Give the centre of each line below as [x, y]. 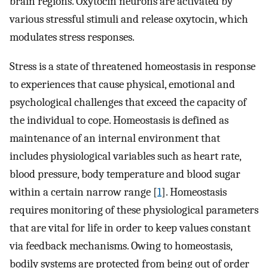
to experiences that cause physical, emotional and [122, 84]
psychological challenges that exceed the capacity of [128, 102]
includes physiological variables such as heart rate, [125, 156]
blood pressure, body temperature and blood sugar [125, 174]
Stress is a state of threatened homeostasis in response [133, 66]
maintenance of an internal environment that [115, 138]
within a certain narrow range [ [83, 192]
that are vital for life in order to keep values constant [130, 228]
